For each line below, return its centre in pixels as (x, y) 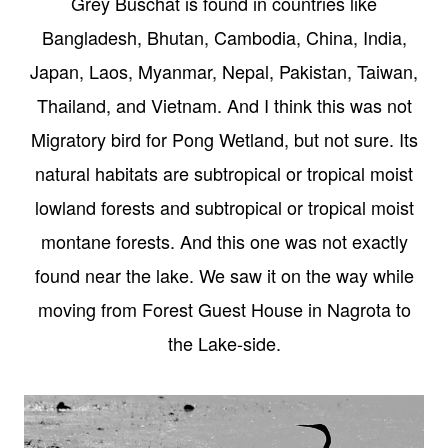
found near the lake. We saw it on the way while (224, 275)
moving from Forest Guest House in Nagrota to (224, 309)
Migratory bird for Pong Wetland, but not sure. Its (224, 139)
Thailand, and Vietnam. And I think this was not (224, 105)
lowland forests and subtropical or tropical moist (224, 207)
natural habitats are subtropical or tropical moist (224, 173)
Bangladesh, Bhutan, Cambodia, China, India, (224, 37)
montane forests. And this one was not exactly (224, 241)
